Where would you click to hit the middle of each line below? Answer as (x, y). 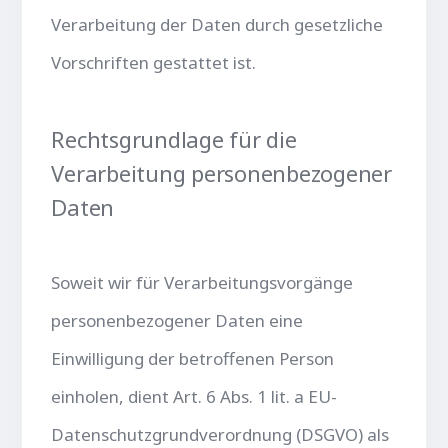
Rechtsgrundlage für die (174, 138)
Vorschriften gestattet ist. (154, 62)
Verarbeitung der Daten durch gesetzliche (217, 24)
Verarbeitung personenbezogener (221, 172)
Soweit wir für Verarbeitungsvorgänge (202, 282)
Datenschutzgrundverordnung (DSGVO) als (220, 434)
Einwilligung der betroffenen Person (193, 358)
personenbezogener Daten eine (177, 320)
